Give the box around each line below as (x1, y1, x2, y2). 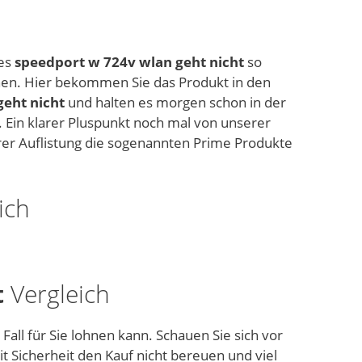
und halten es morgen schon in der (65, 93, 286, 112)
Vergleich (4, 277, 110, 311)
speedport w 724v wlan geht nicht (15, 53, 244, 72)
